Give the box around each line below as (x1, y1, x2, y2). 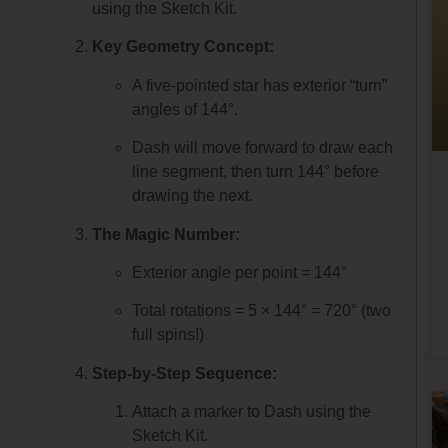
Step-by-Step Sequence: (92, 364, 278, 382)
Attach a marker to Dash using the (132, 403, 372, 421)
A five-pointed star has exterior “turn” (132, 76, 388, 94)
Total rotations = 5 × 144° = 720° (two (132, 302, 392, 320)
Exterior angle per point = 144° (132, 263, 348, 281)
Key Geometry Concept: (92, 38, 275, 56)
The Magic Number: (92, 225, 241, 243)
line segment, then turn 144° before (132, 163, 380, 181)
